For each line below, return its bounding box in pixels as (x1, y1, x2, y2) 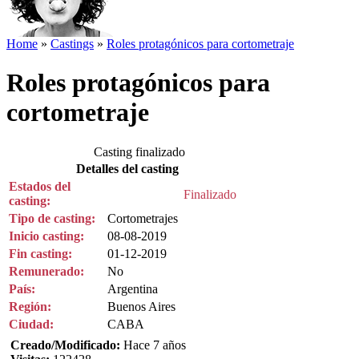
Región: (9, 299, 51, 313)
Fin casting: (9, 246, 72, 260)
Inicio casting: (9, 228, 84, 243)
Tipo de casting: (9, 211, 95, 225)
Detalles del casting (75, 161, 179, 175)
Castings (50, 36, 94, 50)
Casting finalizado (94, 144, 185, 159)
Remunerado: (9, 264, 84, 278)
